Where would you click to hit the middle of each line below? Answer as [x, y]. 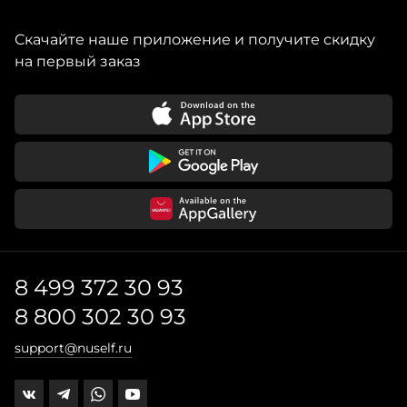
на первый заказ [78, 61]
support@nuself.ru [73, 348]
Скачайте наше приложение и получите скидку [195, 40]
